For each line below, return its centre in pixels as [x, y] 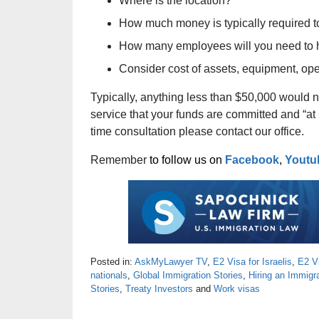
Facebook [252, 160]
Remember [120, 160]
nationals [109, 275]
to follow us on [187, 160]
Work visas [237, 289]
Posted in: [111, 262]
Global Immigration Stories [188, 275]
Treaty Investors [159, 289]
